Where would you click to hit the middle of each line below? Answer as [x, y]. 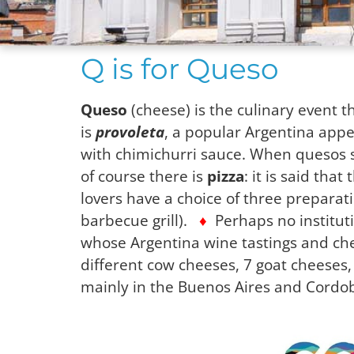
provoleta [130, 132]
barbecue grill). [140, 220]
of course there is [144, 176]
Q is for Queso [180, 68]
